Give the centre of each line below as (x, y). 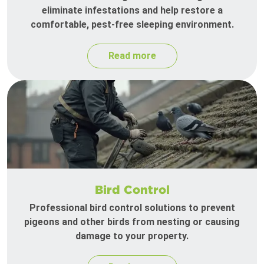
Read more (132, 56)
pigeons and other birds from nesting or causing (132, 222)
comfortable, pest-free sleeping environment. (132, 25)
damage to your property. (132, 236)
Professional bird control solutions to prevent (132, 208)
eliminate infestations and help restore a (132, 11)
